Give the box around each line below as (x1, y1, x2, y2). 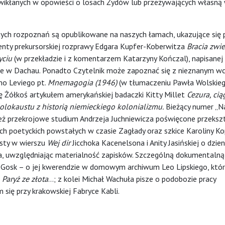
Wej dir (47, 137, 70, 148)
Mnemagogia (48, 77, 93, 87)
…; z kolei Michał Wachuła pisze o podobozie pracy (48, 173, 216, 184)
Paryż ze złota (2, 173, 48, 184)
